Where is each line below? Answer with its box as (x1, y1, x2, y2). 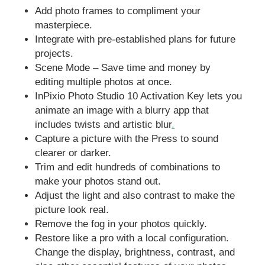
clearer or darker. (35, 147, 112, 159)
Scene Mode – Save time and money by (35, 62, 211, 74)
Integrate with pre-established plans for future (35, 34, 236, 46)
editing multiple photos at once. (35, 76, 173, 88)
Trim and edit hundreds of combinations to (35, 161, 221, 173)
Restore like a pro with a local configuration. (35, 232, 230, 244)
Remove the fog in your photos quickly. (35, 218, 208, 230)
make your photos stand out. (35, 176, 161, 188)
